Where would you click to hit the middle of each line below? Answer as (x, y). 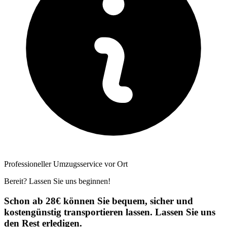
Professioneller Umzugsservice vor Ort (66, 164)
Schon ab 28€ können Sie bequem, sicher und (99, 201)
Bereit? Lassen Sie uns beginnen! (57, 181)
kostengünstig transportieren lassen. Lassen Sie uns (110, 212)
